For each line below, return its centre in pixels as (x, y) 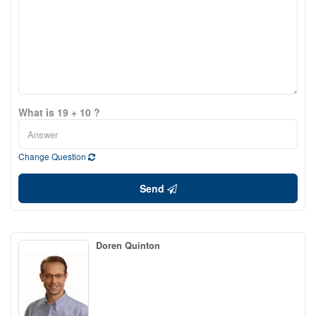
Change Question (53, 156)
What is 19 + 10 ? (59, 112)
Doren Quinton (128, 245)
